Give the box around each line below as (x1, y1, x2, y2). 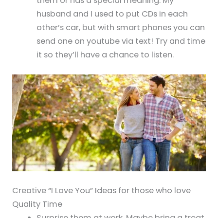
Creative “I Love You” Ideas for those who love (12, 184, 191, 196)
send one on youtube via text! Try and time (36, 35, 205, 47)
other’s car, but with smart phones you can (36, 21, 205, 33)
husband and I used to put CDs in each (36, 8, 188, 19)
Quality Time (12, 198, 63, 210)
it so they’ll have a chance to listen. (36, 49, 174, 60)
